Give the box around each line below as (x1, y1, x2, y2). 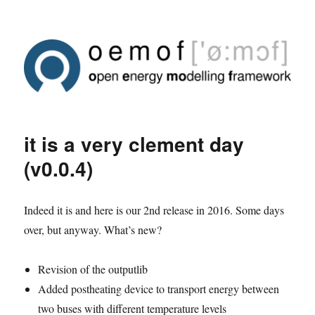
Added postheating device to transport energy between (38, 281, 280, 296)
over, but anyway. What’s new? (24, 221, 162, 237)
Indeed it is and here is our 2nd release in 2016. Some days (24, 202, 285, 217)
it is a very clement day (24, 129, 245, 158)
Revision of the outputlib (38, 261, 148, 276)
